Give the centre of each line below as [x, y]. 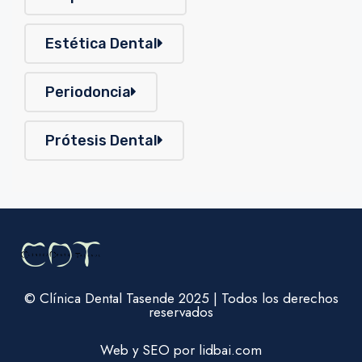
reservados [181, 312]
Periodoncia [88, 92]
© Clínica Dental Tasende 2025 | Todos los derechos [181, 299]
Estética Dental [101, 43]
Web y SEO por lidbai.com [181, 350]
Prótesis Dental [101, 140]
